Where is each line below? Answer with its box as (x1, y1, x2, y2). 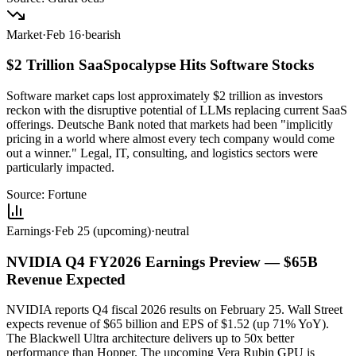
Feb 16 (46, 27, 81, 41)
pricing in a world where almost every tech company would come (6, 132, 335, 145)
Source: (6, 188, 48, 201)
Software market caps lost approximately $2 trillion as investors (6, 89, 323, 103)
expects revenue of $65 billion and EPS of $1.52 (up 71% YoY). (6, 317, 329, 331)
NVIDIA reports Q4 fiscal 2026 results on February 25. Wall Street (6, 303, 342, 317)
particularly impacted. (6, 161, 114, 174)
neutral (155, 224, 189, 238)
